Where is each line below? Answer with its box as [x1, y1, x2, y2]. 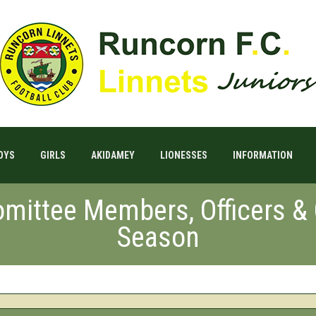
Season [116, 221, 200, 254]
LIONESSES [159, 150, 207, 161]
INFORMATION [232, 150, 293, 161]
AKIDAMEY [90, 150, 135, 161]
